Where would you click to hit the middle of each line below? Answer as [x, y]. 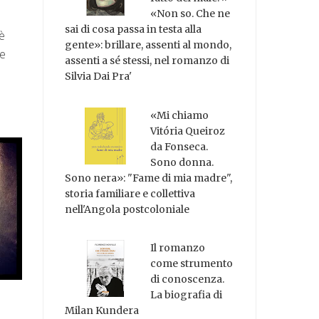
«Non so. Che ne [190, 13]
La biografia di [187, 295]
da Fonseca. [179, 146]
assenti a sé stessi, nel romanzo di [147, 60]
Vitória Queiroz [188, 131]
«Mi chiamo [180, 115]
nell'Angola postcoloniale [127, 209]
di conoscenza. [188, 279]
